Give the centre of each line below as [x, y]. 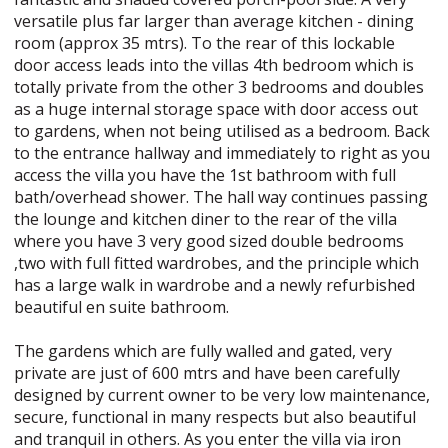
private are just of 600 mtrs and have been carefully [207, 373]
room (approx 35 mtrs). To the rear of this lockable [205, 43]
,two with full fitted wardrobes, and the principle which [217, 263]
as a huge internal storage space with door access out [216, 109]
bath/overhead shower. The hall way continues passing [221, 197]
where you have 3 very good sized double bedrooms [209, 241]
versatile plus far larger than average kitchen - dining [214, 21]
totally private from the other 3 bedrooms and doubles [219, 87]
